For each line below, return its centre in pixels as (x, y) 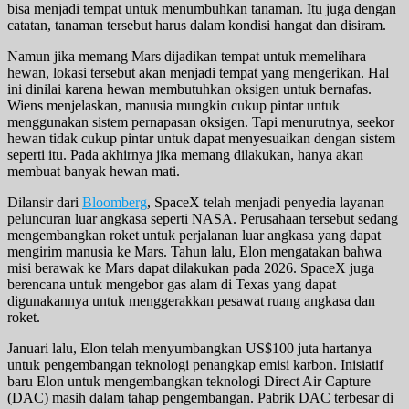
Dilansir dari (45, 203)
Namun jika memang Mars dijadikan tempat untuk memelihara (187, 57)
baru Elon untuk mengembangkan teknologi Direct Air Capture (189, 382)
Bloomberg (115, 203)
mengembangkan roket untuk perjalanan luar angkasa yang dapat (194, 236)
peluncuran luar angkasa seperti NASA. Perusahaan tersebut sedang (203, 219)
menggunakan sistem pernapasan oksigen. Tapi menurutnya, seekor (201, 122)
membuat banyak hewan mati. (94, 172)
